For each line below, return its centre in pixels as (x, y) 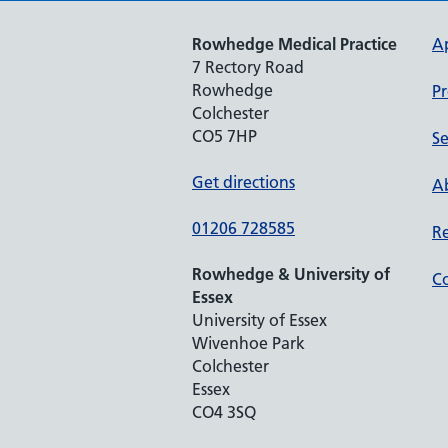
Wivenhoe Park (248, 343)
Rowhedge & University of (291, 274)
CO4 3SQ (224, 412)
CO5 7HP (224, 136)
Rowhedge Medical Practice (294, 44)
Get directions (243, 182)
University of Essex (259, 320)
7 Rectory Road (248, 67)
